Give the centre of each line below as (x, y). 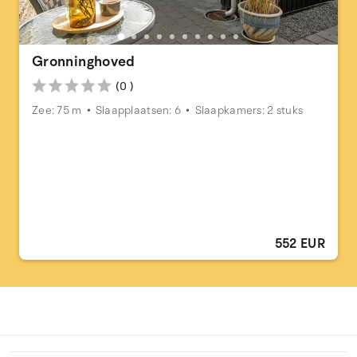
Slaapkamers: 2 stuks (249, 110)
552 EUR (300, 243)
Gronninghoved (84, 61)
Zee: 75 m (57, 110)
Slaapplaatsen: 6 (138, 110)
